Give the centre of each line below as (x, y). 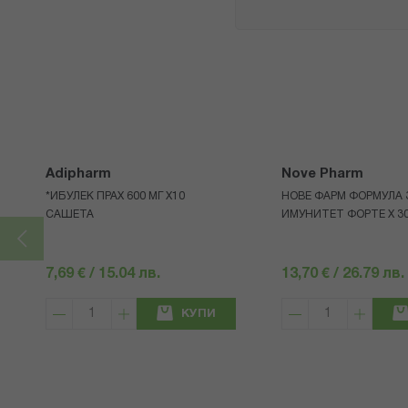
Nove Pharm (322, 174)
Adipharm (78, 174)
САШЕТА (70, 215)
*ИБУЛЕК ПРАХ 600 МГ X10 (115, 197)
